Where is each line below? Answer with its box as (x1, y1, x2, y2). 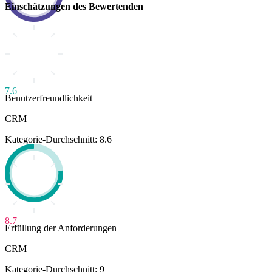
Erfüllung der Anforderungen (5, 223, 117, 234)
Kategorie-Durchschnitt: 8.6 (5, 134, 112, 145)
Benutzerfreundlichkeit (5, 93, 92, 104)
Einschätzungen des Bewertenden (5, 1, 143, 12)
